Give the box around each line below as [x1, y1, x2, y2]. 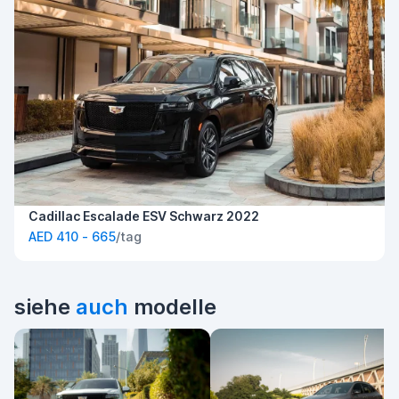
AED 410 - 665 [28, 229, 116, 245]
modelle [128, 294, 216, 321]
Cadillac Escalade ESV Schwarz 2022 [28, 208, 259, 224]
